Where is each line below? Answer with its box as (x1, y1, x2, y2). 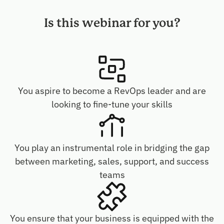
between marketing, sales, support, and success (15, 155, 209, 167)
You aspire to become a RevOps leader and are (18, 85, 206, 97)
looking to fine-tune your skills (51, 98, 172, 110)
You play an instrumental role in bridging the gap (14, 142, 209, 154)
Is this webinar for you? (43, 16, 180, 30)
